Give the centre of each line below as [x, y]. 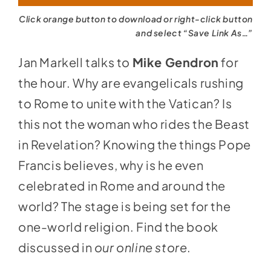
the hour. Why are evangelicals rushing [131, 82]
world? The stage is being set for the [124, 206]
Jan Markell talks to [75, 62]
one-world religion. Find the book [118, 226]
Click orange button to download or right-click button [136, 18]
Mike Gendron [175, 62]
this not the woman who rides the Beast [134, 123]
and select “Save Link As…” [194, 32]
